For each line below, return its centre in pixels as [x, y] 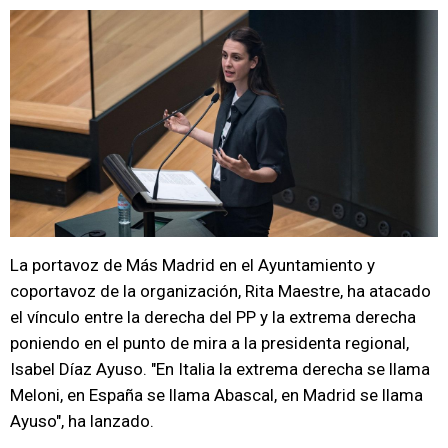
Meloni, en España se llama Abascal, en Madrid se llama [216, 395]
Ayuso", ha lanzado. [82, 421]
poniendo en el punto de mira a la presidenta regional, [209, 343]
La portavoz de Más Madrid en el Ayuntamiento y [192, 265]
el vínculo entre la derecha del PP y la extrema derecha [213, 317]
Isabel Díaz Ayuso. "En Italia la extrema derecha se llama [220, 369]
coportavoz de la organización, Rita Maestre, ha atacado [220, 291]
